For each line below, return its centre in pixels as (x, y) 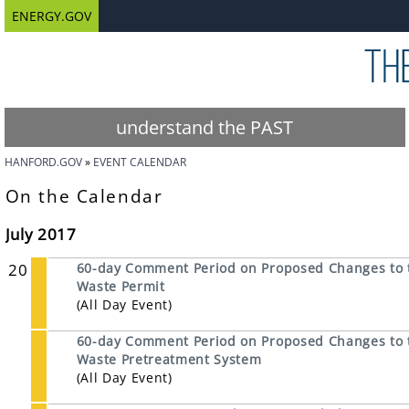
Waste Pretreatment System (169, 359)
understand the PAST (205, 127)
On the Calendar (84, 196)
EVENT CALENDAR (139, 162)
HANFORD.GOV (43, 162)
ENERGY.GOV (51, 16)
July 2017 (41, 234)
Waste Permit (121, 286)
